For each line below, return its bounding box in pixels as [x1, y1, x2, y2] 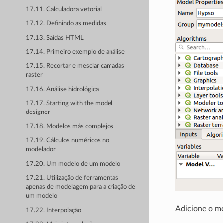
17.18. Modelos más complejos [26, 123, 114, 130]
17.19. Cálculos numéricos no [26, 137, 110, 144]
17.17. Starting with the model [26, 100, 113, 107]
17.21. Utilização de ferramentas [26, 175, 119, 182]
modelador [26, 146, 56, 153]
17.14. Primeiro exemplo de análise [26, 49, 125, 56]
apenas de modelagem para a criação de [26, 184, 136, 191]
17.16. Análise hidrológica [26, 86, 99, 93]
